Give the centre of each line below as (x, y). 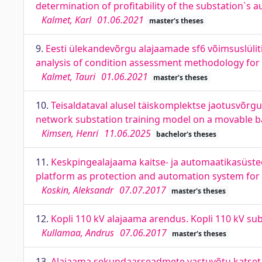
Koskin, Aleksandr (77, 190)
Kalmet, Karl (66, 20)
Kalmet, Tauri (68, 77)
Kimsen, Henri (70, 133)
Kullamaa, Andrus (78, 233)
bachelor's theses (186, 134)
